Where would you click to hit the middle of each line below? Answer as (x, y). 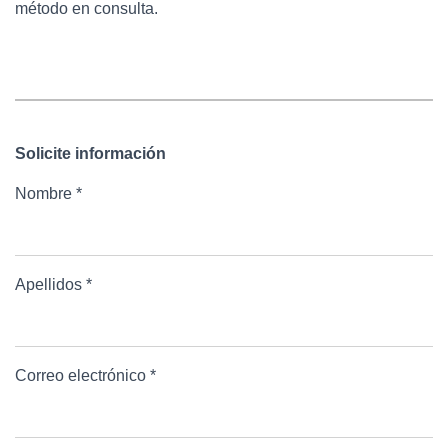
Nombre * (48, 193)
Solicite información (90, 153)
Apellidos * (53, 284)
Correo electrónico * (85, 375)
